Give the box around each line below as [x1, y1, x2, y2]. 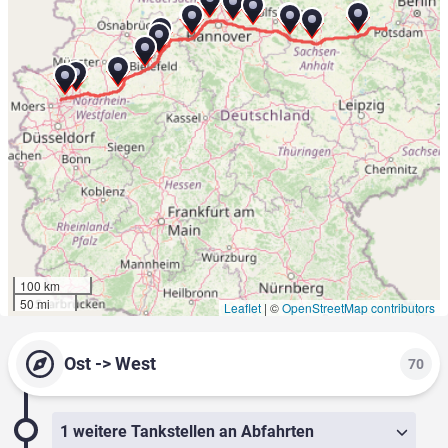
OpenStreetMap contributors [282, 299, 435, 317]
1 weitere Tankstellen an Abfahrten [60, 422, 314, 442]
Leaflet [224, 299, 261, 317]
